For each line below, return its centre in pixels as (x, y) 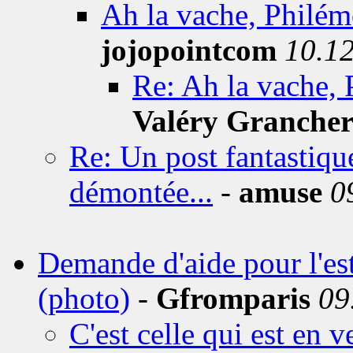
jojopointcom (189, 50)
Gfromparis (233, 298)
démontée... (141, 192)
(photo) (84, 298)
